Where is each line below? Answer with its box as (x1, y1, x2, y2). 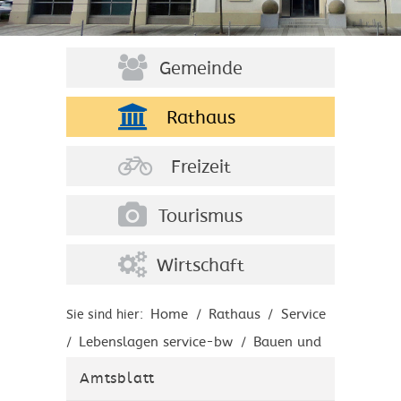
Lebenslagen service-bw (79, 333, 234, 350)
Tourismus (158, 206, 243, 228)
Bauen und (252, 333, 321, 350)
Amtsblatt (80, 370, 156, 388)
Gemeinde (158, 58, 243, 81)
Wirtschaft (157, 255, 244, 277)
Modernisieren (66, 361, 156, 378)
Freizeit (170, 157, 231, 179)
